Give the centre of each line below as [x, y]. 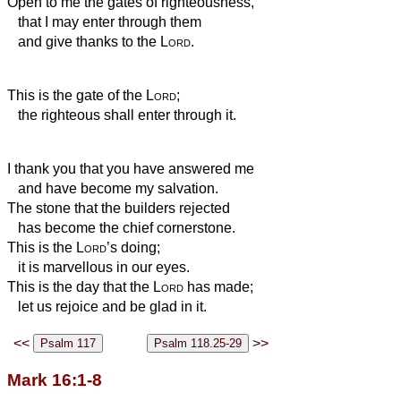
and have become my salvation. [113, 188]
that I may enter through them [104, 21]
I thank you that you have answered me [131, 168]
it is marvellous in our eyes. [98, 267]
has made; [218, 286]
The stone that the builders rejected [119, 208]
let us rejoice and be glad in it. [107, 306]
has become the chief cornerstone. [121, 227]
